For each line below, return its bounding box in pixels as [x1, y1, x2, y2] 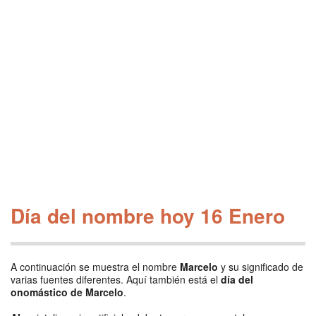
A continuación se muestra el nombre [11, 260, 180, 274]
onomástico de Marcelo [11, 285, 123, 299]
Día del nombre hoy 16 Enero [11, 201, 285, 230]
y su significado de [218, 260, 303, 274]
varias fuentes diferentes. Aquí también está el [11, 272, 221, 286]
